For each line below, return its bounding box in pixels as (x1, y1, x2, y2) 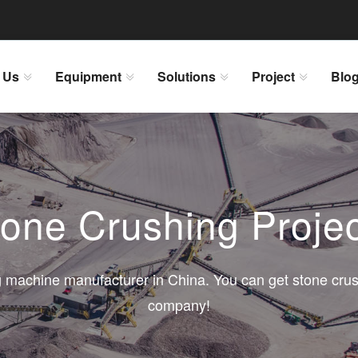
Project (251, 67, 295, 86)
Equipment (54, 67, 121, 86)
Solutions (157, 67, 216, 86)
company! (148, 294, 210, 315)
